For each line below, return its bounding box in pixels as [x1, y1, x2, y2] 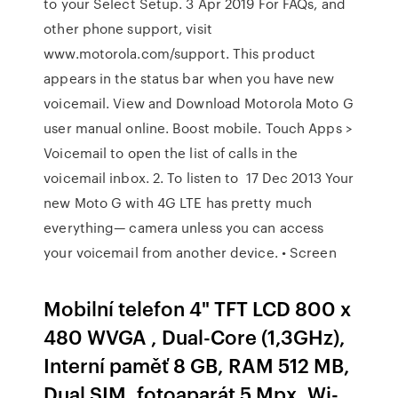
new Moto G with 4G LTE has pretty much [44, 193, 313, 212]
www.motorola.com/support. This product [44, 44, 316, 63]
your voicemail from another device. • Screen [44, 243, 340, 262]
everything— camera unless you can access [44, 218, 324, 237]
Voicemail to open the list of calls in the [44, 143, 298, 163]
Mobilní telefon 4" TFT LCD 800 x [44, 294, 352, 322]
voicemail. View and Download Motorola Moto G [44, 93, 354, 113]
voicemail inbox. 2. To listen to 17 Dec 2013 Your [44, 168, 354, 187]
